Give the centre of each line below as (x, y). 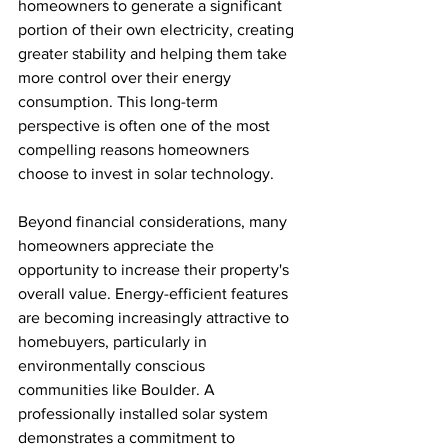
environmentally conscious (113, 365)
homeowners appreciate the (118, 245)
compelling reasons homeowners (135, 149)
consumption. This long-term (120, 101)
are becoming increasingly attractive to (155, 317)
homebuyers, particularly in (114, 341)
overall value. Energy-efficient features (155, 293)
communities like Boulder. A (118, 389)
